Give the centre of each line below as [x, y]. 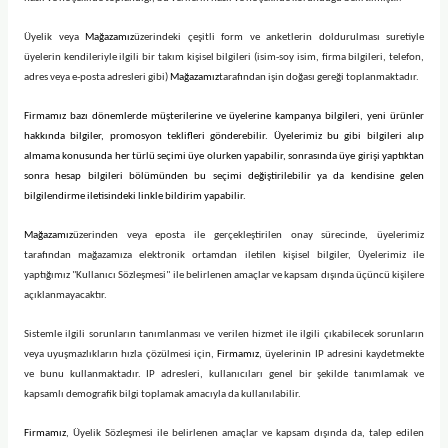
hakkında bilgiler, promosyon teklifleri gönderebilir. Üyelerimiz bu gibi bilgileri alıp [224, 136]
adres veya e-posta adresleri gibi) [97, 77]
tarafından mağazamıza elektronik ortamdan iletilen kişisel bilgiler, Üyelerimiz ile [224, 255]
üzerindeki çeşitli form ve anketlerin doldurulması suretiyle [279, 37]
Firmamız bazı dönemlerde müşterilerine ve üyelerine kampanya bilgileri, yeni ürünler [224, 116]
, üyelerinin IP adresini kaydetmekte [342, 354]
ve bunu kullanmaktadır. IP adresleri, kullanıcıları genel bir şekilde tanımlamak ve [224, 374]
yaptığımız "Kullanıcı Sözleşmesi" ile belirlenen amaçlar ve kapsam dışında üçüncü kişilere [224, 275]
